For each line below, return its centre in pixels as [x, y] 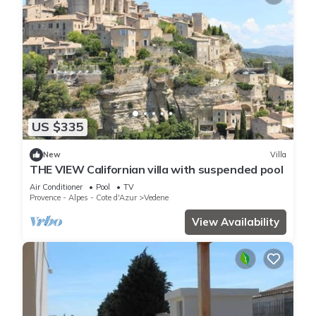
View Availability [236, 221]
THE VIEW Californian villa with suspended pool [157, 169]
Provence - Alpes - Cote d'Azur [83, 197]
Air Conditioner [56, 187]
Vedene [156, 197]
